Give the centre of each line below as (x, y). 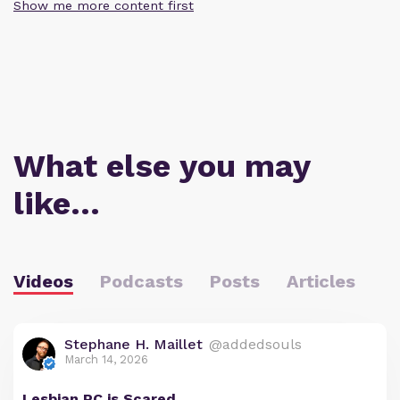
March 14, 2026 (106, 360)
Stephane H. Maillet (133, 345)
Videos (43, 282)
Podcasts (142, 282)
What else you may (162, 167)
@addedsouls (255, 345)
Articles (321, 282)
